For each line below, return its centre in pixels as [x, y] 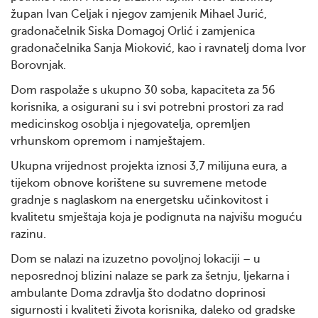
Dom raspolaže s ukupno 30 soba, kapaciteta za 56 [143, 90]
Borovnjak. [38, 65]
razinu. [28, 234]
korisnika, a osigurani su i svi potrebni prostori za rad [147, 107]
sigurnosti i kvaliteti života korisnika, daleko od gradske [153, 310]
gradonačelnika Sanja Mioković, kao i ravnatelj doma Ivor [158, 48]
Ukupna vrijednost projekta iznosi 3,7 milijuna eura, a [149, 166]
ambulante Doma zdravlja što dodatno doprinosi [138, 293]
